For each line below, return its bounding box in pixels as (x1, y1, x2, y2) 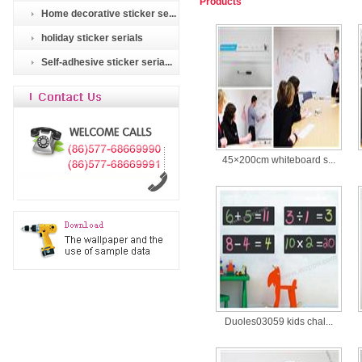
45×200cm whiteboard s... (222, 154, 335, 166)
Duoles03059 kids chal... (225, 316, 333, 327)
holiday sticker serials (41, 32, 143, 44)
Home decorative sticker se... (41, 8, 176, 19)
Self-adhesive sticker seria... (41, 57, 172, 68)
